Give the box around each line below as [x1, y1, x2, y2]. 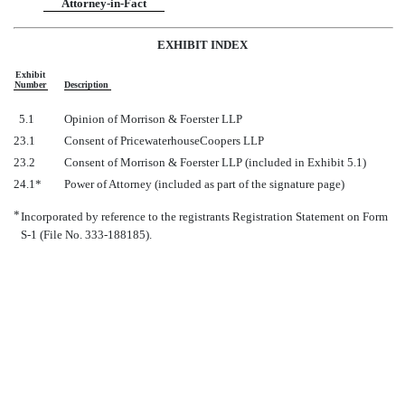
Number [14, 79, 47, 89]
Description [64, 79, 108, 89]
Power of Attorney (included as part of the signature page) [64, 176, 344, 191]
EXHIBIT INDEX [157, 37, 248, 52]
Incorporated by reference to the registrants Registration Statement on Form [21, 209, 388, 223]
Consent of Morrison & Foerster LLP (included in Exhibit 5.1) [64, 155, 366, 169]
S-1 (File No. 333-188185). [21, 227, 152, 241]
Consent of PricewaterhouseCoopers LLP [64, 133, 264, 147]
